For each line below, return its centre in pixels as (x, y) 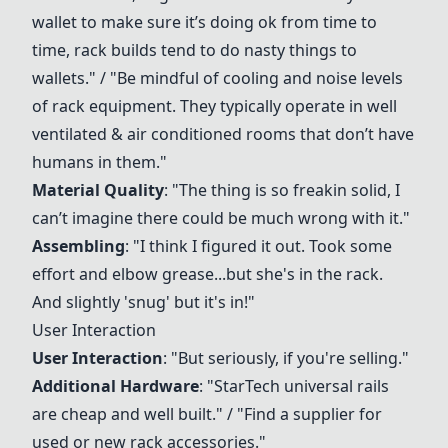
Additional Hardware (115, 386)
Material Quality (98, 190)
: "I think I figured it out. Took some (258, 246)
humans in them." (99, 162)
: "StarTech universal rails (294, 386)
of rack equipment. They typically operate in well (214, 106)
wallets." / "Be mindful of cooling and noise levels (217, 78)
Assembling (78, 246)
